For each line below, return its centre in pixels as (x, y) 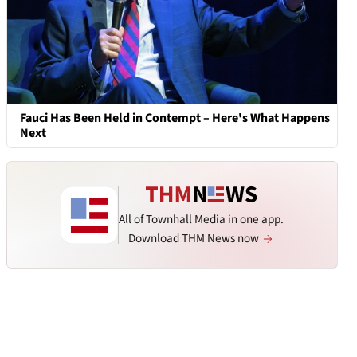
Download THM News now (195, 238)
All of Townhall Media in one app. (201, 220)
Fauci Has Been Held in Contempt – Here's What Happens (175, 118)
